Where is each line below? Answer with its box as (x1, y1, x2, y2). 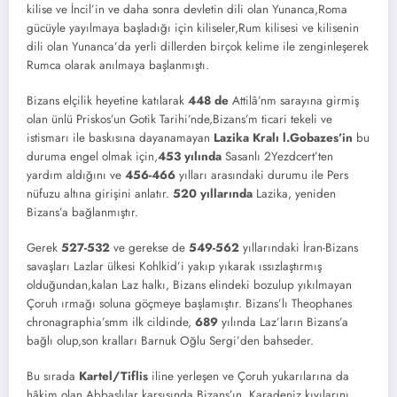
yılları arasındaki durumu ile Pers (175, 166, 348, 183)
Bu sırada (27, 368, 79, 385)
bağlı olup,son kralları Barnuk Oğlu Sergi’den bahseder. (27, 332, 314, 350)
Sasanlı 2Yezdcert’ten (222, 147, 333, 165)
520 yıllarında (173, 184, 253, 202)
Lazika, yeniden (253, 184, 336, 202)
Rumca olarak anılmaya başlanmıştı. (27, 56, 209, 74)
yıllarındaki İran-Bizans (239, 239, 358, 257)
